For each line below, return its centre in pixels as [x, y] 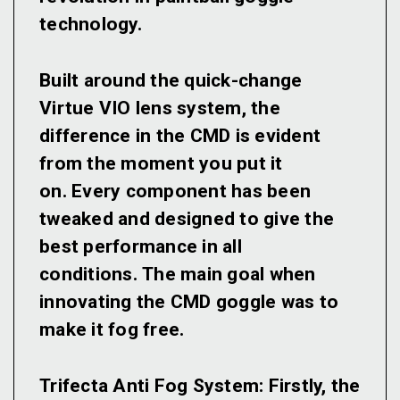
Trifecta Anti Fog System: [152, 386]
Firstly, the [312, 386]
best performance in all [141, 247]
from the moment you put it [161, 164]
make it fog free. [114, 330]
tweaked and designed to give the [187, 219]
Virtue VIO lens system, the [160, 108]
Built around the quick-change [171, 81]
